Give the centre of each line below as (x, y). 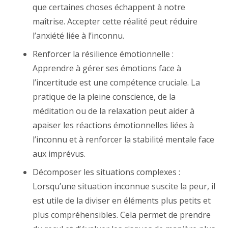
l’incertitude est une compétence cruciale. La (116, 82)
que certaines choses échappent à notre (109, 7)
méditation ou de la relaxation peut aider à (113, 111)
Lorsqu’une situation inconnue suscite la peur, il (124, 186)
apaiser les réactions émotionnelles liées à (113, 125)
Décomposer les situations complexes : (106, 172)
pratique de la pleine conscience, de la (104, 97)
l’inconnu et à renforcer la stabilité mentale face (123, 139)
